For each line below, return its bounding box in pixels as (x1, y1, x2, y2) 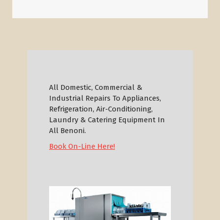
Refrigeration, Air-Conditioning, (49, 105, 153, 114)
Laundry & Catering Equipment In (49, 115, 165, 125)
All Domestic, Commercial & (49, 83, 142, 92)
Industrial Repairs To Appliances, (49, 94, 161, 103)
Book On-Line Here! (49, 142, 115, 151)
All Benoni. (49, 126, 86, 136)
